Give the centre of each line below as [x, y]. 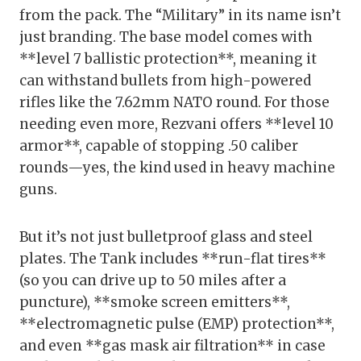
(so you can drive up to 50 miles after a [153, 281]
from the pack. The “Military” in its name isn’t [180, 16]
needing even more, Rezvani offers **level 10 [176, 124]
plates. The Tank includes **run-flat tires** [173, 259]
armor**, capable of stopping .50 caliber [159, 146]
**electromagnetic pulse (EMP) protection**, [177, 324]
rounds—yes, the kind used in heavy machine [177, 168]
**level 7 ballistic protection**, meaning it [168, 59]
